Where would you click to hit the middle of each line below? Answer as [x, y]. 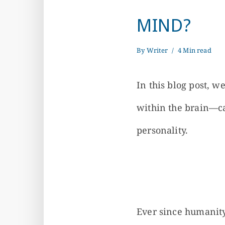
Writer [157, 50]
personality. [162, 130]
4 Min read [195, 50]
